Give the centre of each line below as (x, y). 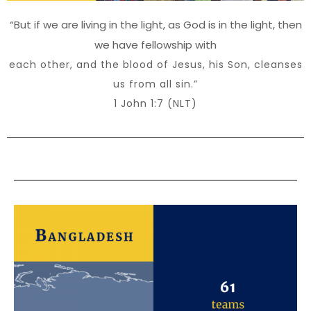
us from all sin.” (155, 84)
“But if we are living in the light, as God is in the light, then (155, 24)
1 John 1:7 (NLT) (155, 103)
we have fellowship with (155, 44)
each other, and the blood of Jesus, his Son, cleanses (155, 64)
